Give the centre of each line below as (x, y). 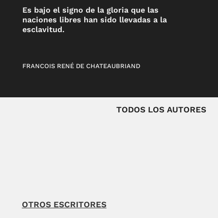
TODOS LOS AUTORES (161, 109)
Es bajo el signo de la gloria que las (91, 10)
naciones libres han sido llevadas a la (95, 19)
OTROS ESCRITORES (64, 204)
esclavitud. (44, 29)
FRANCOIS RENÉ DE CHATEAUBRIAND (82, 66)
